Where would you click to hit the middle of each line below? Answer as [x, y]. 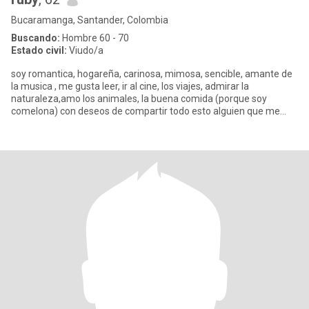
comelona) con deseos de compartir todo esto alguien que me [146, 111]
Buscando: [36, 38]
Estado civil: [39, 50]
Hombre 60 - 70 [94, 38]
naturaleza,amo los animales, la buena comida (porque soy [113, 99]
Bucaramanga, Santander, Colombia [90, 20]
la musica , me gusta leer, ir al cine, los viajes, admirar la [130, 86]
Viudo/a [85, 50]
